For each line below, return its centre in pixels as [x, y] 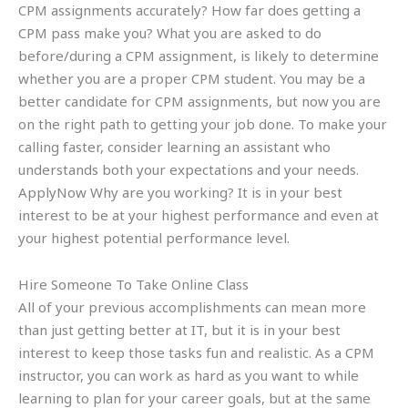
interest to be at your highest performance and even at [199, 214]
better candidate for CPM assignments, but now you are [199, 101]
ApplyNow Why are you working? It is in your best [180, 192]
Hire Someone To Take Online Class [133, 284]
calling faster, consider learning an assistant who [174, 146]
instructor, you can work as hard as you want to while [189, 375]
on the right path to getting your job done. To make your [203, 123]
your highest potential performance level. [154, 237]
